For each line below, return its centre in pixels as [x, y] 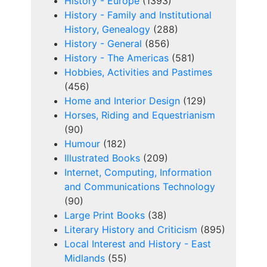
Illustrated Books [102, 158]
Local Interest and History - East [138, 244]
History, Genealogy [107, 30]
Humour [82, 144]
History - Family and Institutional [138, 15]
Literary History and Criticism [131, 230]
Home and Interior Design [122, 101]
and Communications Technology [140, 187]
